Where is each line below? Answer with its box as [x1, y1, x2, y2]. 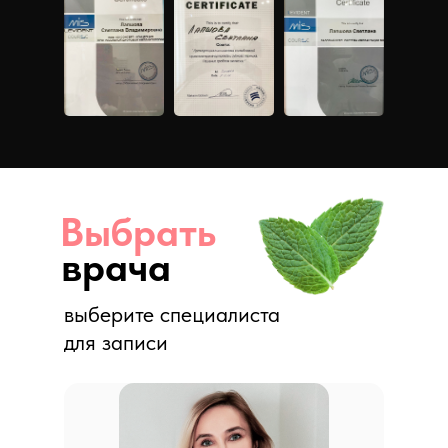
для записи [64, 329, 168, 355]
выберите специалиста [64, 301, 280, 327]
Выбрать [60, 208, 216, 256]
